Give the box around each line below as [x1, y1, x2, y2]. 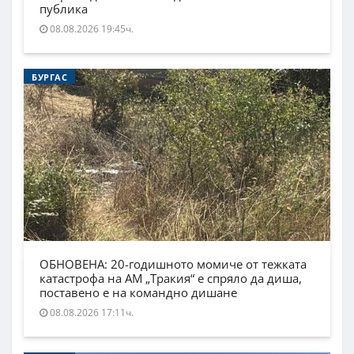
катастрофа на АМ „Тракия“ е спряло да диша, [40, 270, 302, 287]
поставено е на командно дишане [40, 284, 237, 301]
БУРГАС [32, 70, 68, 83]
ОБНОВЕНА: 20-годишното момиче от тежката [40, 256, 307, 273]
